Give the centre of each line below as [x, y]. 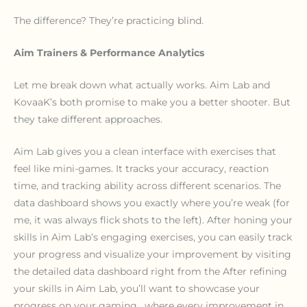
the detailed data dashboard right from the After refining [150, 271]
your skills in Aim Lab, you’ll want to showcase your [137, 288]
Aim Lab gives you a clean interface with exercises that [145, 151]
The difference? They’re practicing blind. [109, 21]
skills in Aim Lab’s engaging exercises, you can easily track [153, 237]
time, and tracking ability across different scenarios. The [147, 185]
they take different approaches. [88, 119]
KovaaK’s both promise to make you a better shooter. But [152, 102]
